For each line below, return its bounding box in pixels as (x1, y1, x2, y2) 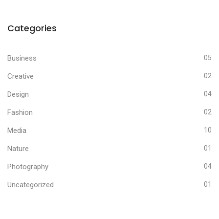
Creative (7, 72, 34, 81)
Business (7, 54, 37, 63)
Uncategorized (7, 180, 54, 189)
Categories (7, 22, 57, 34)
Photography (7, 162, 48, 171)
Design (7, 90, 29, 99)
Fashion (7, 108, 33, 117)
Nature (7, 144, 29, 153)
